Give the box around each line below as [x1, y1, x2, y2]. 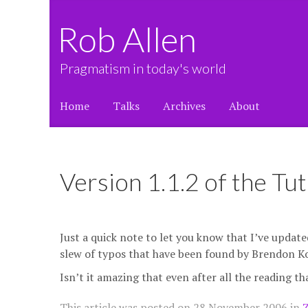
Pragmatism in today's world [60, 60, 226, 76]
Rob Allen [78, 19, 197, 60]
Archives [163, 98, 206, 113]
